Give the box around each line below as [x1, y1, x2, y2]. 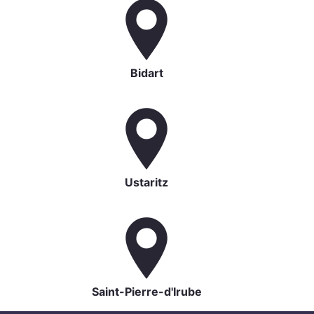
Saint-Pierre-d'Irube [91, 284, 202, 299]
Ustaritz [125, 175, 168, 189]
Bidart [130, 65, 163, 80]
